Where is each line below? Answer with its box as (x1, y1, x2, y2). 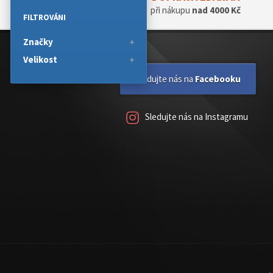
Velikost (23, 54, 57, 65)
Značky (23, 36, 53, 48)
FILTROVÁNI (23, 12, 66, 23)
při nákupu (151, 4, 192, 16)
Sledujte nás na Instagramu (145, 111, 248, 122)
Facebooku (195, 73, 241, 85)
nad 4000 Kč (192, 4, 241, 16)
